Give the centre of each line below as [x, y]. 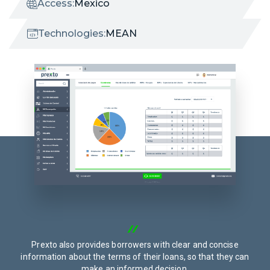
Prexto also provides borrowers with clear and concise [135, 245]
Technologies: [72, 33]
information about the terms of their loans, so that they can [135, 257]
